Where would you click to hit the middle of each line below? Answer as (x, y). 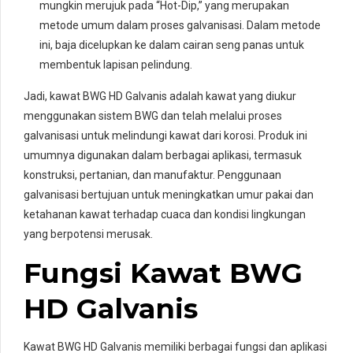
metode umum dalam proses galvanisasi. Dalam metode (180, 25)
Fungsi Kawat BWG (163, 273)
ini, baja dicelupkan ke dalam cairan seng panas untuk (172, 45)
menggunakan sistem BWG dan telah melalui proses (153, 115)
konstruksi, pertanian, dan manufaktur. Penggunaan (152, 175)
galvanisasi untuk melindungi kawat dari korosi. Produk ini (165, 135)
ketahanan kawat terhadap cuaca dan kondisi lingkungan (165, 214)
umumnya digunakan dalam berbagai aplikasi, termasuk (163, 155)
